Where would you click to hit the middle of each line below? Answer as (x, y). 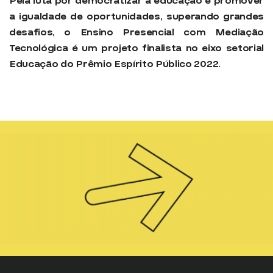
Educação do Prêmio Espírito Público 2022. (115, 64)
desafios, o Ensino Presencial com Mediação (136, 32)
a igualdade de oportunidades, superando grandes (136, 16)
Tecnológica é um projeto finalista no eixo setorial (136, 48)
